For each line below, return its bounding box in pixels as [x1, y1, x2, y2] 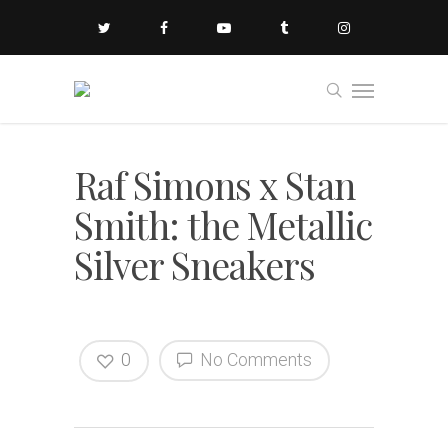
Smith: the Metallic [74, 200, 372, 249]
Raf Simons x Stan [74, 160, 355, 209]
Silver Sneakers [74, 240, 315, 289]
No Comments [196, 349, 312, 370]
